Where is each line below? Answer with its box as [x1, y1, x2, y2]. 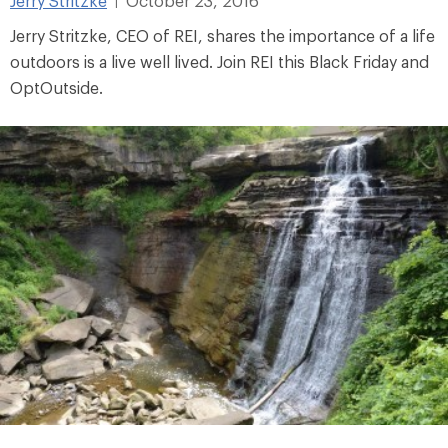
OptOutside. [10, 78, 103, 98]
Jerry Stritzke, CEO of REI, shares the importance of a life [10, 26, 435, 46]
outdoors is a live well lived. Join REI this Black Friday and [10, 52, 429, 72]
